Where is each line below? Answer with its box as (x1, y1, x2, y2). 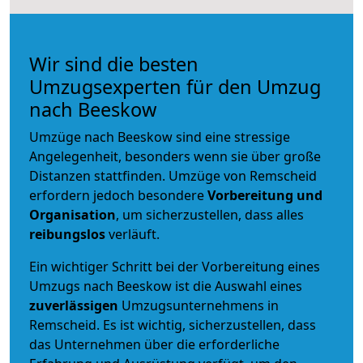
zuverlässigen (29, 296, 122, 314)
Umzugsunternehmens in (122, 296, 279, 314)
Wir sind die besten (29, 50, 199, 77)
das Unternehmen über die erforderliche (29, 335, 280, 353)
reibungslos (29, 224, 105, 243)
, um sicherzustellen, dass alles (116, 205, 304, 224)
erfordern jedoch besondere (29, 186, 207, 204)
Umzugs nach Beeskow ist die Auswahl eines (29, 276, 302, 295)
